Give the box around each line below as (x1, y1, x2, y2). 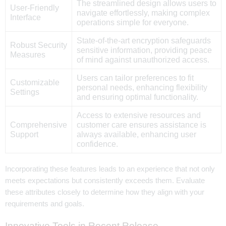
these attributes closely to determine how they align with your (5, 188, 204, 196)
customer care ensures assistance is (76, 120, 206, 129)
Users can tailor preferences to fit (76, 73, 194, 82)
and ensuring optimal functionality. (76, 92, 198, 101)
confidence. (76, 139, 118, 148)
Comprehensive (10, 120, 67, 129)
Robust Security (10, 40, 67, 49)
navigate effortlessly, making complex (76, 8, 210, 17)
